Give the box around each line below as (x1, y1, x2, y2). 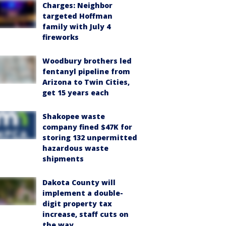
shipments (42, 154, 84, 163)
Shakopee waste (42, 111, 105, 121)
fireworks (42, 32, 79, 42)
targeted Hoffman (42, 11, 112, 21)
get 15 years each (42, 88, 109, 97)
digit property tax (42, 199, 112, 208)
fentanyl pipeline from (42, 67, 130, 76)
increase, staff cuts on (42, 209, 129, 219)
